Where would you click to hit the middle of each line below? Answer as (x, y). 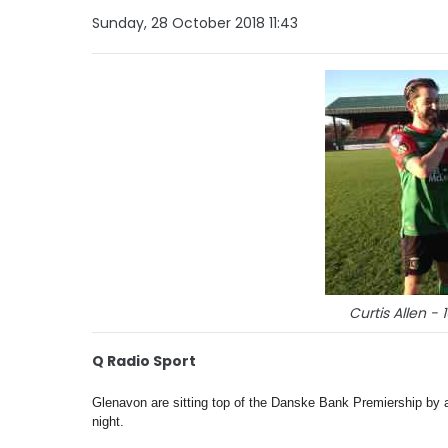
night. (108, 421)
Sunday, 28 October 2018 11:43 (195, 22)
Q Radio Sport (144, 360)
